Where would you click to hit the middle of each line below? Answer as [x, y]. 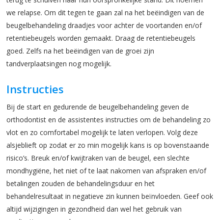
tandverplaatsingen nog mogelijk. [59, 63]
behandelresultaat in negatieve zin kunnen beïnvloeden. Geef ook [110, 196]
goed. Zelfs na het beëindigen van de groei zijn [81, 51]
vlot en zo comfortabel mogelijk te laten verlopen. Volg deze [102, 132]
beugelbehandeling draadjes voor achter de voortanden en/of [104, 25]
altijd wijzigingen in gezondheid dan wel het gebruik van [94, 209]
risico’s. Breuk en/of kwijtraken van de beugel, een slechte [98, 158]
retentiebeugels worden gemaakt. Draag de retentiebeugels [101, 38]
